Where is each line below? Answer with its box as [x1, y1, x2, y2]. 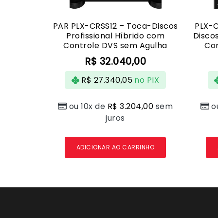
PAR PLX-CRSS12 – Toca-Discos [53, 20, 178, 32]
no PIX [134, 74, 160, 86]
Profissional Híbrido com [66, 30, 164, 42]
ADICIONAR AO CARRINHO [76, 143, 155, 152]
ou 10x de [69, 101, 108, 112]
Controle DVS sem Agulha [63, 40, 167, 52]
